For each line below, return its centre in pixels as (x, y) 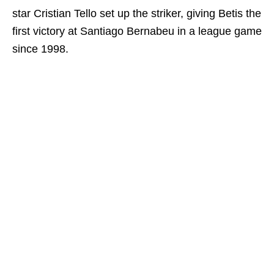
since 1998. (40, 49)
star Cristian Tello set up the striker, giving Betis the (137, 14)
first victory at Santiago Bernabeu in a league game (137, 31)
